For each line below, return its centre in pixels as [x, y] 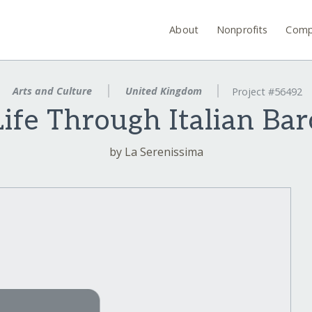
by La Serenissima [156, 152]
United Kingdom [163, 91]
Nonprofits [242, 29]
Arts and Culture [52, 91]
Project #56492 [267, 92]
